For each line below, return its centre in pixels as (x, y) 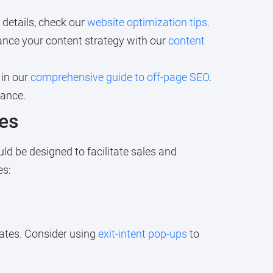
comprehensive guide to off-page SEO (119, 77)
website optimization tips (147, 23)
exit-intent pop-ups (142, 233)
